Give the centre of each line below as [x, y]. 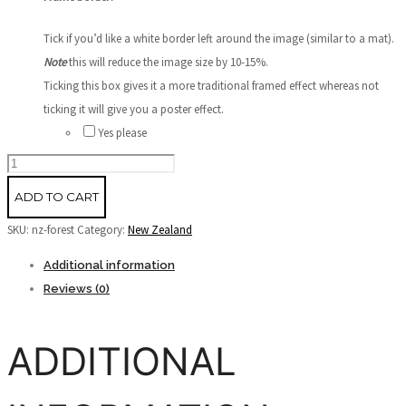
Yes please [122, 132]
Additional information [109, 265]
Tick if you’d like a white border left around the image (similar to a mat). [219, 38]
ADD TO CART [57, 196]
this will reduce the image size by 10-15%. [167, 62]
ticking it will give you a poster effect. [135, 109]
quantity [27, 209]
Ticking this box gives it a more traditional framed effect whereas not [211, 85]
